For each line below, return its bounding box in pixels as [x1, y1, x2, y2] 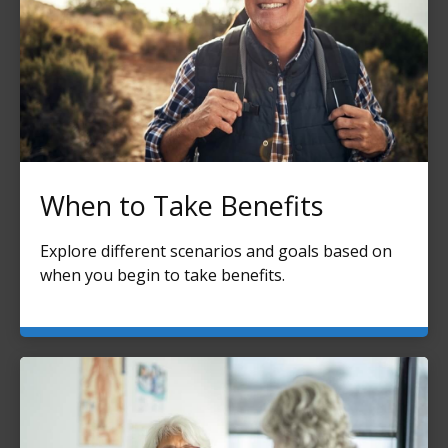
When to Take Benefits [40, 186, 323, 224]
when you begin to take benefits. [40, 263, 285, 286]
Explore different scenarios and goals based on [40, 239, 392, 262]
